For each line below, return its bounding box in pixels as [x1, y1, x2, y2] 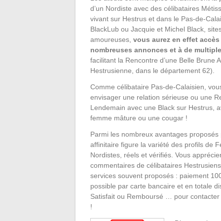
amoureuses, [90, 35, 133, 43]
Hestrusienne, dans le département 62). [90, 66, 215, 74]
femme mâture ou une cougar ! [90, 113, 187, 122]
